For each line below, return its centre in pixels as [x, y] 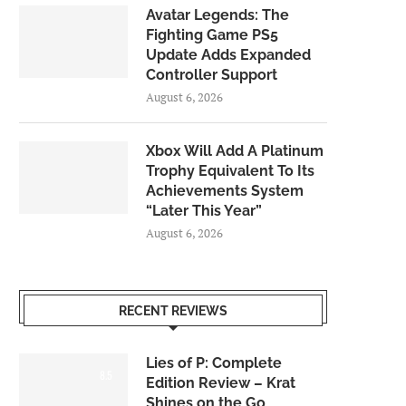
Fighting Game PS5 [212, 34]
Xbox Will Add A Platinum [235, 150]
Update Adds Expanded [228, 54]
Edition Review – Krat [221, 382]
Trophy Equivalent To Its [230, 170]
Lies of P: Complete [214, 362]
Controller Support [212, 74]
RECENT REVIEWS [173, 310]
